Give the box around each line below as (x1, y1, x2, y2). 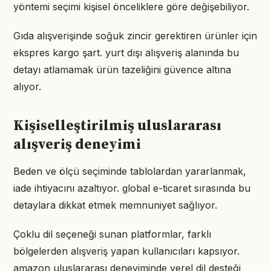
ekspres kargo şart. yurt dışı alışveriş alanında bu (13, 47, 239, 59)
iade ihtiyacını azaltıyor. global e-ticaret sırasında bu (13, 182, 250, 194)
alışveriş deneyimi (13, 135, 141, 154)
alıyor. (13, 80, 41, 93)
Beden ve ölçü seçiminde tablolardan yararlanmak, (13, 165, 246, 177)
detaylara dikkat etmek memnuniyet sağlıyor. (13, 199, 217, 211)
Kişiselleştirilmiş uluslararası (13, 117, 221, 135)
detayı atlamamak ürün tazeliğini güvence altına (13, 64, 231, 76)
